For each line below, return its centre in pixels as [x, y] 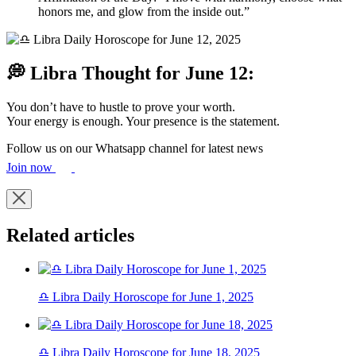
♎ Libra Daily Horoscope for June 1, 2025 [146, 297]
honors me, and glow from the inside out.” [144, 11]
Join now [31, 167]
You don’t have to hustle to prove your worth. [121, 106]
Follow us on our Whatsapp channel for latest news [135, 148]
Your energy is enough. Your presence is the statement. [143, 121]
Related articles [70, 235]
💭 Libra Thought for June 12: [130, 73]
